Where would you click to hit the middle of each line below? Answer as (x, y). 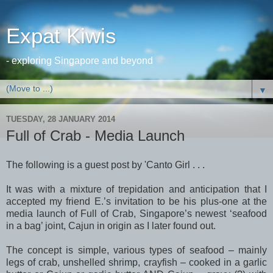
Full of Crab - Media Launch (95, 136)
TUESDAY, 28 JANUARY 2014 (61, 119)
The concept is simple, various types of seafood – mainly (136, 250)
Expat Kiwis (61, 36)
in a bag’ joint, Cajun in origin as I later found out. (111, 225)
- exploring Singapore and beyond (80, 61)
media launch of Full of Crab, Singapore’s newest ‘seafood (136, 213)
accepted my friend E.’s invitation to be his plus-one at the (136, 201)
